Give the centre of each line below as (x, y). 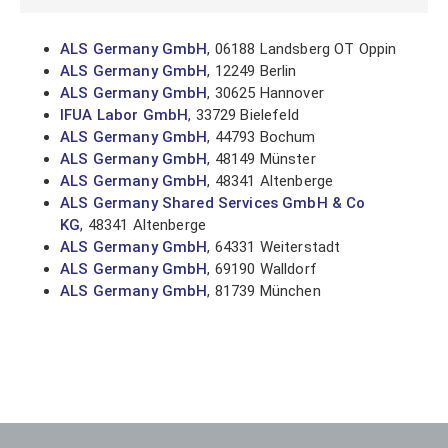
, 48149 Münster (261, 159)
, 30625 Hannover (265, 93)
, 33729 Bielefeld (243, 115)
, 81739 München (264, 291)
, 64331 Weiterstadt (274, 247)
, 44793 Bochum (261, 137)
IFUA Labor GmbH (124, 115)
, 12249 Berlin (252, 71)
